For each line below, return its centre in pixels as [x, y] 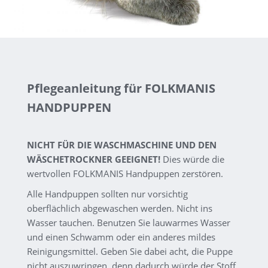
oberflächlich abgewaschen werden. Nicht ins [119, 208]
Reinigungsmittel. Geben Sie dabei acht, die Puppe [130, 252]
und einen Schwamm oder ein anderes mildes [121, 237]
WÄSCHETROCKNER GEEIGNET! [93, 159]
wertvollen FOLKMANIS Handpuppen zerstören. [125, 174]
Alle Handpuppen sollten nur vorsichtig [107, 194]
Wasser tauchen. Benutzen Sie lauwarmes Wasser [128, 223]
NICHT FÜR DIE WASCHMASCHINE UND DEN [121, 145]
